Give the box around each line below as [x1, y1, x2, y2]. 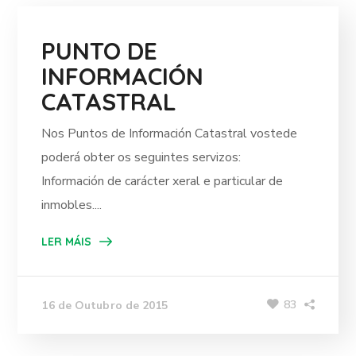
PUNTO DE [41, 36, 158, 66]
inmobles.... [41, 196, 103, 214]
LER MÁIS [41, 234, 92, 249]
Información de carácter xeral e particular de [41, 172, 284, 190]
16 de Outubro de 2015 [41, 297, 168, 313]
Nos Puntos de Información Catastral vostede [41, 125, 298, 142]
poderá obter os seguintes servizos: [41, 149, 254, 166]
